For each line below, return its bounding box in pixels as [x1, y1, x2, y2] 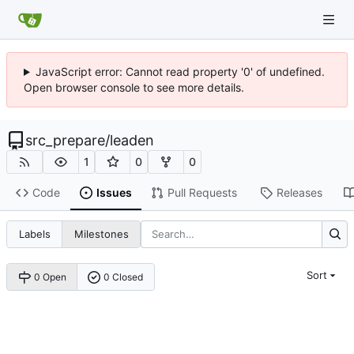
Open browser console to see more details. [24, 81, 244, 94]
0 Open [33, 271, 66, 284]
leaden [110, 132, 154, 149]
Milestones [73, 228, 129, 241]
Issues [96, 186, 132, 200]
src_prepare [25, 132, 105, 149]
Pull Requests [167, 186, 237, 200]
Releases [276, 186, 322, 200]
